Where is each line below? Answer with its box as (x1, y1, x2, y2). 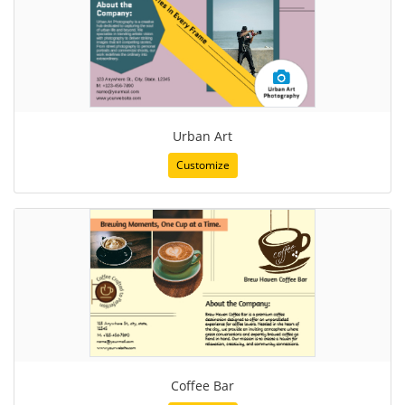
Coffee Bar (171, 376, 234, 394)
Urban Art (173, 127, 232, 145)
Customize (175, 156, 230, 173)
